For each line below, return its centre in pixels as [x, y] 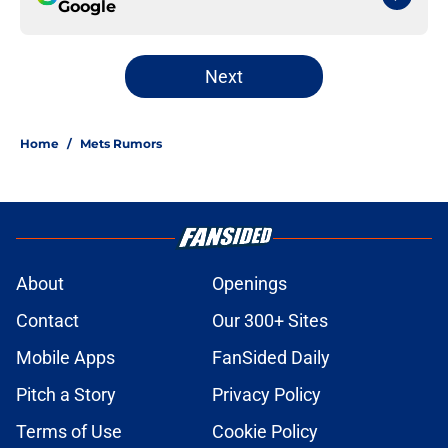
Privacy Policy [266, 395]
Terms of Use [69, 432]
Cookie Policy [265, 432]
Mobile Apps [65, 358]
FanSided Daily [271, 358]
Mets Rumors [121, 144]
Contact [47, 321]
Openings [249, 284]
